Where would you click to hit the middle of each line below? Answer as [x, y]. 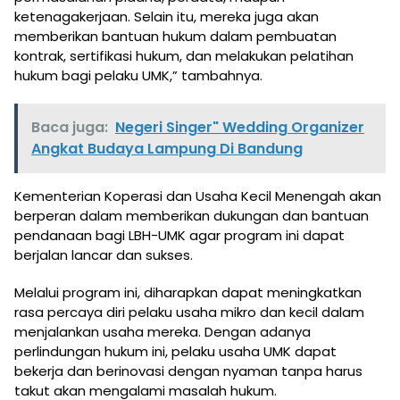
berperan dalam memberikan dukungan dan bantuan [192, 215]
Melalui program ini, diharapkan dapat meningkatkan [188, 292]
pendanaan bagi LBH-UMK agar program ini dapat [179, 235]
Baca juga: [70, 127]
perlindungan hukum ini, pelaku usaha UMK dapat [175, 351]
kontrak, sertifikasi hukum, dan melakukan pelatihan [184, 55]
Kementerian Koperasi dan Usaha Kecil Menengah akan [198, 196]
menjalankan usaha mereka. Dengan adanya [162, 331]
